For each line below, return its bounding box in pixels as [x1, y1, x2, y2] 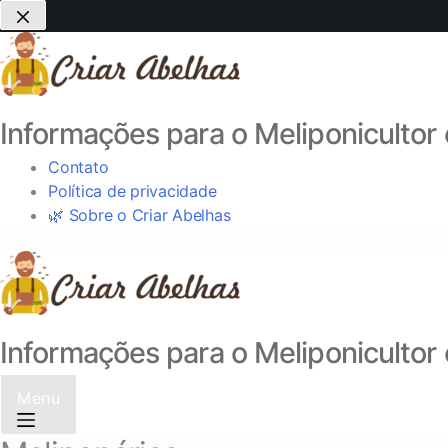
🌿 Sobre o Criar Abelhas [48, 204, 231, 225]
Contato [48, 156, 109, 177]
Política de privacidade [48, 180, 217, 201]
